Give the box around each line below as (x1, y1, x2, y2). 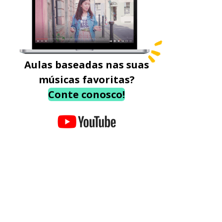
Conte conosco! (48, 88, 125, 101)
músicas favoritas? (38, 73, 135, 86)
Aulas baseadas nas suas (24, 58, 149, 71)
